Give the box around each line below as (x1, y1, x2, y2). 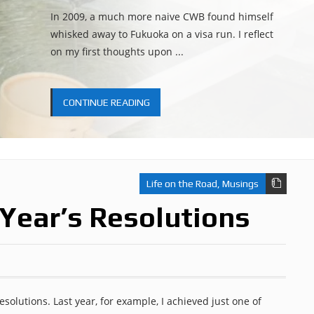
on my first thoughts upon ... (50, 45, 184, 58)
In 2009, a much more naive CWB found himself (50, 10, 273, 23)
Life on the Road (146, 178, 217, 189)
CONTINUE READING (62, 97, 150, 108)
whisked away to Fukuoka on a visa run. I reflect (50, 27, 273, 41)
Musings (222, 178, 259, 189)
